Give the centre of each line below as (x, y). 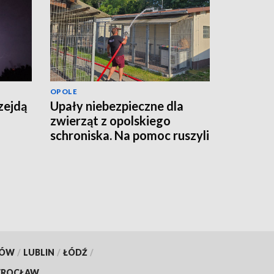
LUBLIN (39, 253)
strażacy (74, 150)
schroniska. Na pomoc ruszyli (130, 135)
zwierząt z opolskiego (110, 120)
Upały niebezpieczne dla (117, 106)
